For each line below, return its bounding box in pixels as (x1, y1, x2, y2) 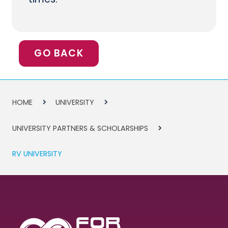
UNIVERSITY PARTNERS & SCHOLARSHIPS (12, 123, 148, 133)
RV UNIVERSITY (12, 149, 62, 159)
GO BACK (34, 46, 83, 60)
